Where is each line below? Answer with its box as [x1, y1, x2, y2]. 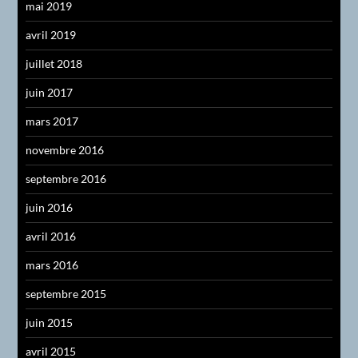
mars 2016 [26, 257, 79, 272]
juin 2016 [26, 200, 74, 214]
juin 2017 [26, 85, 74, 99]
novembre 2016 [26, 142, 105, 157]
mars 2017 [26, 113, 79, 128]
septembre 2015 [26, 286, 107, 300]
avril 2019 [26, 27, 77, 42]
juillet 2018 [26, 56, 83, 70]
